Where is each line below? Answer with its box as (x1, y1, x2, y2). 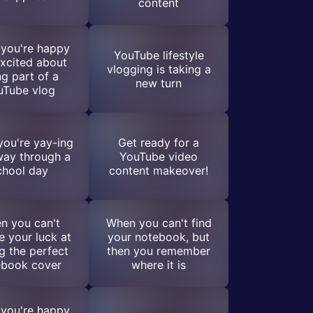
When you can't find (105, 215, 212, 230)
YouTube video (119, 149, 198, 163)
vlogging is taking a (106, 61, 211, 76)
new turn (136, 75, 182, 90)
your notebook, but (108, 229, 210, 244)
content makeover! (109, 163, 208, 177)
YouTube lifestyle (113, 48, 204, 62)
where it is (131, 257, 186, 272)
